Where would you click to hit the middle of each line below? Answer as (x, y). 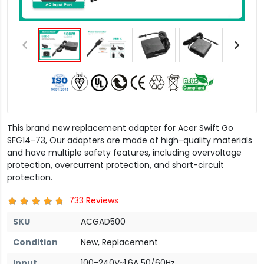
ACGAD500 (103, 221)
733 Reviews (94, 200)
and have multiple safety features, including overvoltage (124, 153)
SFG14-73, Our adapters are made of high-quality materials (130, 140)
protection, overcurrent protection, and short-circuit (115, 165)
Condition (35, 242)
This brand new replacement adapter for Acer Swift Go (120, 128)
